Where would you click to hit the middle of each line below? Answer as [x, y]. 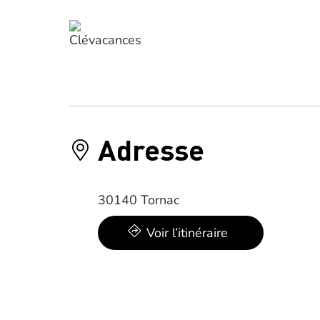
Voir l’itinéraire [187, 233]
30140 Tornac [139, 200]
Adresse [151, 149]
